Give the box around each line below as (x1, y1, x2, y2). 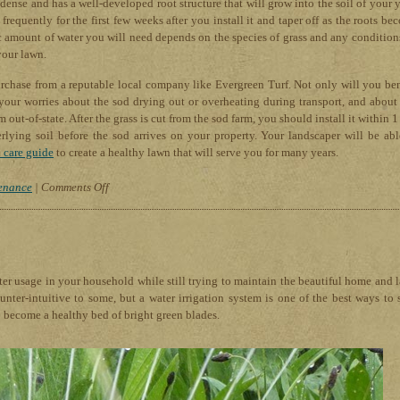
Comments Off (41, 180, 109, 195)
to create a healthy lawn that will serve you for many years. (54, 146, 338, 160)
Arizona (108, 315, 146, 329)
